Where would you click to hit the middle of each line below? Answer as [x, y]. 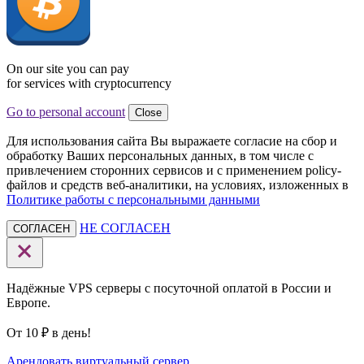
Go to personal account [66, 111]
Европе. [28, 302]
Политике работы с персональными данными [133, 199]
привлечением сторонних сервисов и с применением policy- [174, 170]
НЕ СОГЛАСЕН [125, 227]
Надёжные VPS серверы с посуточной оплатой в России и [169, 288]
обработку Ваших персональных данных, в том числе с [160, 155]
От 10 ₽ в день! [49, 332]
